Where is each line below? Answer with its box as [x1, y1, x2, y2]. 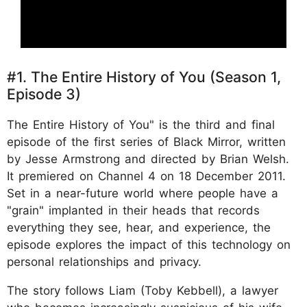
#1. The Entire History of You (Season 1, [7, 67, 281, 86]
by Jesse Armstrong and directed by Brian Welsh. [7, 151, 289, 166]
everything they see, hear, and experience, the [7, 220, 271, 234]
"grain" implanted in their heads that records [7, 203, 260, 217]
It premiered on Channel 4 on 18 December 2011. [7, 169, 286, 183]
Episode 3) [7, 84, 81, 103]
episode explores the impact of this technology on [7, 237, 291, 251]
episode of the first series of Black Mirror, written [7, 134, 286, 149]
